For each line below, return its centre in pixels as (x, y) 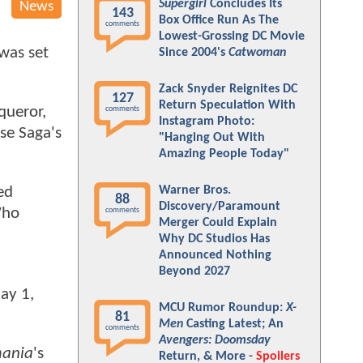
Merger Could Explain (218, 223)
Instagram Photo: (207, 122)
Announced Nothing (215, 255)
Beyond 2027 (194, 271)
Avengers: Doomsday (215, 340)
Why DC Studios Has (214, 239)
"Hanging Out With (212, 138)
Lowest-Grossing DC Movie (232, 36)
